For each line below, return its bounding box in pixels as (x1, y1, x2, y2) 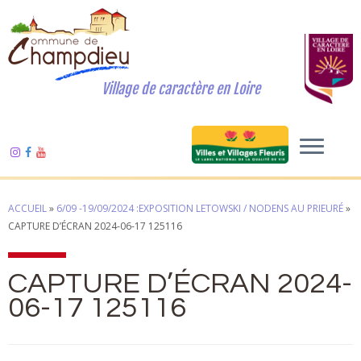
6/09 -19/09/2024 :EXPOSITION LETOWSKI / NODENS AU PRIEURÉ (56, 201, 343, 215)
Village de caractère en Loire (101, 80, 260, 98)
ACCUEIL (8, 201, 47, 215)
